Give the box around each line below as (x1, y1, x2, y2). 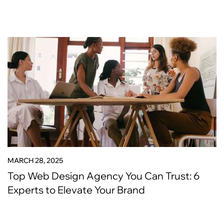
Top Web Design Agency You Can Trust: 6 (7, 169, 199, 182)
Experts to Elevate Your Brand (7, 183, 145, 196)
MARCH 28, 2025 (7, 156, 63, 165)
